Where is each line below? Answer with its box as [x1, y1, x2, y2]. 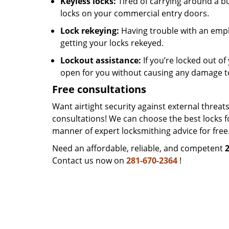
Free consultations [52, 82, 146, 96]
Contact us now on [52, 155, 126, 166]
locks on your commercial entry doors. [60, 8, 209, 19]
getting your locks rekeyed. [60, 37, 164, 49]
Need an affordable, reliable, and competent [52, 143, 225, 154]
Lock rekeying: [60, 25, 119, 36]
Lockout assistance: [60, 55, 141, 66]
